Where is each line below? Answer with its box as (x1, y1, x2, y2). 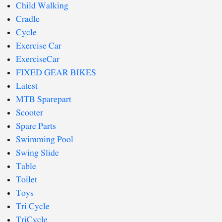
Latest (16, 80, 38, 92)
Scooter (16, 107, 43, 119)
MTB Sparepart (16, 94, 71, 106)
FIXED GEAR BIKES (16, 67, 96, 79)
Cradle (16, 13, 40, 25)
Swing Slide (16, 147, 59, 159)
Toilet (16, 174, 37, 186)
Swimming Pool (16, 134, 73, 146)
